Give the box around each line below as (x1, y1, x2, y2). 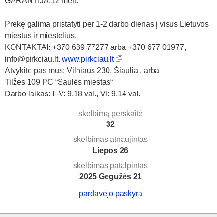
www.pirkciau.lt (62, 54, 114, 63)
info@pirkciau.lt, (5, 54, 62, 63)
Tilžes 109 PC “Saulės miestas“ (5, 77, 113, 86)
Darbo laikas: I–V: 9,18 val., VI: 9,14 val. (5, 89, 140, 98)
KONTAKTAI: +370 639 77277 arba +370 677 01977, (5, 43, 186, 51)
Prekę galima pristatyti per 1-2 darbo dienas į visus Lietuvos (5, 19, 209, 28)
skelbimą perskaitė (78, 109, 143, 118)
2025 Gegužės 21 (79, 172, 142, 181)
